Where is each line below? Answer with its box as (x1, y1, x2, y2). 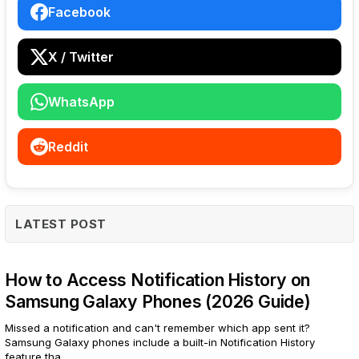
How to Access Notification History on (5, 269, 311, 291)
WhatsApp (48, 94, 115, 111)
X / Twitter (48, 49, 114, 66)
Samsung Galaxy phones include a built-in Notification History (5, 336, 315, 349)
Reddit (48, 139, 88, 155)
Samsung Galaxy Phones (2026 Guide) (5, 291, 311, 313)
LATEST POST (15, 216, 107, 232)
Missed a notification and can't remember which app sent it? (5, 321, 310, 335)
